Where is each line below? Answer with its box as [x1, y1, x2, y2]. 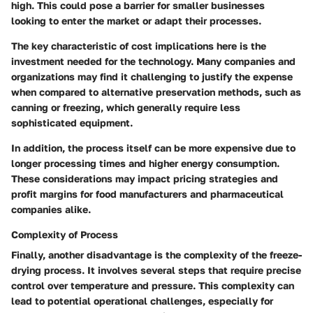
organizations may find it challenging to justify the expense [11, 70, 293, 82]
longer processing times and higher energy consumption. [11, 156, 279, 169]
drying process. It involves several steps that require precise [11, 263, 301, 276]
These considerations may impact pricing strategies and [11, 172, 278, 184]
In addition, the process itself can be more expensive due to [11, 141, 296, 154]
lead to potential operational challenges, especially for [11, 294, 273, 307]
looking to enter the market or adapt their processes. [11, 14, 261, 27]
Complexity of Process [11, 228, 118, 240]
